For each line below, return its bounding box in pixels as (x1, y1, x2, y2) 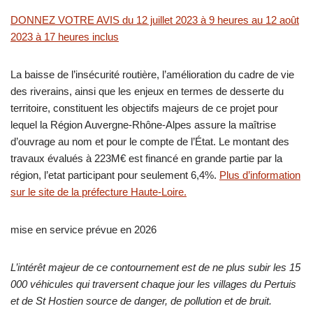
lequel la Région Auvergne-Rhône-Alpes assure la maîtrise (10, 119, 276, 131)
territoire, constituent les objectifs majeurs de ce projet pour (10, 102, 278, 114)
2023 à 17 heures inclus (10, 31, 119, 43)
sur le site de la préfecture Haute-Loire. (10, 186, 187, 198)
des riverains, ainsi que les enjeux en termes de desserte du (10, 85, 284, 97)
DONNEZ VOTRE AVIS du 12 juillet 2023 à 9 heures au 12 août (10, 14, 299, 26)
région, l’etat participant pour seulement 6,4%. (10, 169, 219, 181)
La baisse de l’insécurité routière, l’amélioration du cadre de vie (10, 68, 294, 80)
